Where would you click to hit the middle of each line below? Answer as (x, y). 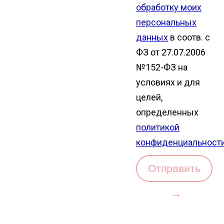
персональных (166, 22)
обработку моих (169, 7)
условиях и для (168, 82)
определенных (167, 112)
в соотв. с (189, 37)
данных (152, 37)
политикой (158, 127)
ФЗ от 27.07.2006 (171, 52)
